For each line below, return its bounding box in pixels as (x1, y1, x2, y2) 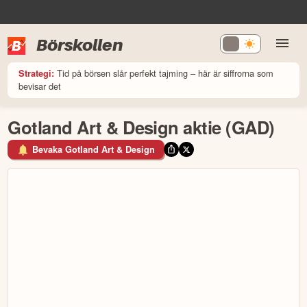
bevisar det (19, 79, 62, 93)
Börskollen (36, 34, 123, 55)
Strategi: (19, 66, 55, 79)
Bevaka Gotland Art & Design (32, 143, 155, 156)
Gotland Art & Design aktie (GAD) (8, 114, 275, 140)
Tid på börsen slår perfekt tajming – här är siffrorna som (57, 66, 274, 79)
